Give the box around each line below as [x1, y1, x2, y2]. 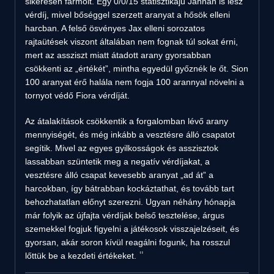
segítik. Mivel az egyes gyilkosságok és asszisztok [25, 143, 218, 153]
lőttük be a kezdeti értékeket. [25, 250, 136, 261]
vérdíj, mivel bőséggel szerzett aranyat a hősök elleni [25, 9, 230, 20]
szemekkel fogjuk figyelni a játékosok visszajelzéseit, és [25, 223, 239, 234]
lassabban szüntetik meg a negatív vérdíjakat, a [25, 156, 210, 166]
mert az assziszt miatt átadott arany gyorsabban [25, 50, 211, 60]
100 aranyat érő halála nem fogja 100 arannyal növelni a [25, 76, 244, 87]
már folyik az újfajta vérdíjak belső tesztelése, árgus [25, 210, 224, 220]
